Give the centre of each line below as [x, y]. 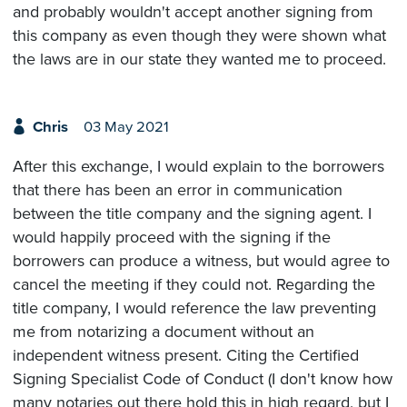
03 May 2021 [126, 128]
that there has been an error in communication [178, 189]
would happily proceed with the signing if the [172, 237]
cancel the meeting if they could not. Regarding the [194, 284]
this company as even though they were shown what [199, 36]
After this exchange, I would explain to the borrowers [199, 166]
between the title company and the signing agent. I [192, 213]
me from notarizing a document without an [164, 331]
